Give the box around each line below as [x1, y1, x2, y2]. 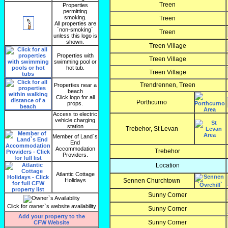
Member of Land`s [52, 133, 98, 139]
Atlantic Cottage [56, 171, 95, 177]
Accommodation [55, 146, 95, 152]
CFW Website [34, 219, 70, 225]
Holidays [65, 177, 86, 183]
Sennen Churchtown [123, 177, 181, 184]
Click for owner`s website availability [7, 203, 96, 209]
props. [67, 100, 83, 106]
